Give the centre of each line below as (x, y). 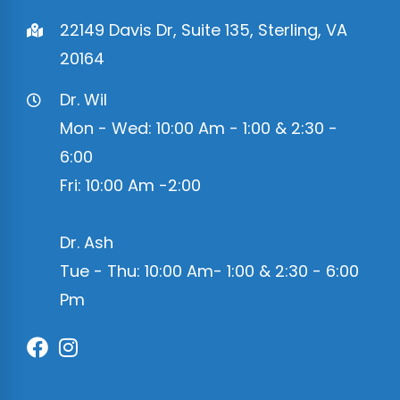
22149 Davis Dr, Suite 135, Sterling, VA (204, 29)
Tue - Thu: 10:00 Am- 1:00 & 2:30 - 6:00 (209, 271)
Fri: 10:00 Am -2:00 (130, 185)
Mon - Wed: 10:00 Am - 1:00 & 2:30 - (199, 128)
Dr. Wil (83, 99)
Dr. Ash (87, 242)
